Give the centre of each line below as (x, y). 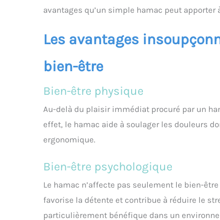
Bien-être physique (93, 91)
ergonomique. (69, 140)
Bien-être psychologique (108, 167)
